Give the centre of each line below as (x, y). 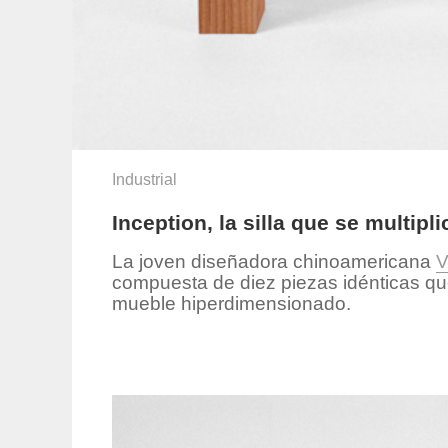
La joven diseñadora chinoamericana (273, 261)
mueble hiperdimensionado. (231, 303)
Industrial (144, 179)
